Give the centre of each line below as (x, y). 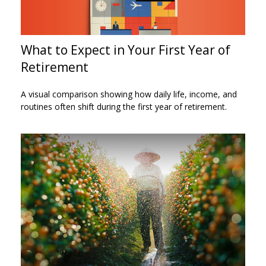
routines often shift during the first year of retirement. (124, 106)
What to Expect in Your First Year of (126, 49)
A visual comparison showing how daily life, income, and (129, 94)
